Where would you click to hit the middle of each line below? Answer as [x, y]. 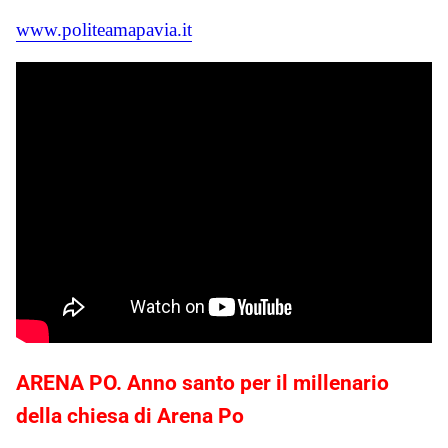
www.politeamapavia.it [104, 29]
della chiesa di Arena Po [130, 415]
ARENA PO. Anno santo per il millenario [202, 382]
